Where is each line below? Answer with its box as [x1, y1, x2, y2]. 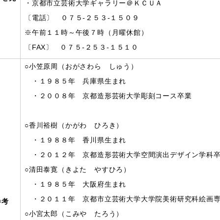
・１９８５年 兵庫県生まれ [25, 77, 127, 85]
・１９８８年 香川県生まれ [25, 136, 127, 144]
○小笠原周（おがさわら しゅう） [25, 62, 138, 70]
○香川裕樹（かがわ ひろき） [25, 121, 124, 129]
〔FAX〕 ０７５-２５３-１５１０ [25, 43, 138, 51]
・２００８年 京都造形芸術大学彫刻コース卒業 [25, 92, 192, 100]
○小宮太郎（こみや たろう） [25, 210, 124, 218]
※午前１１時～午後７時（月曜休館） [25, 28, 148, 36]
